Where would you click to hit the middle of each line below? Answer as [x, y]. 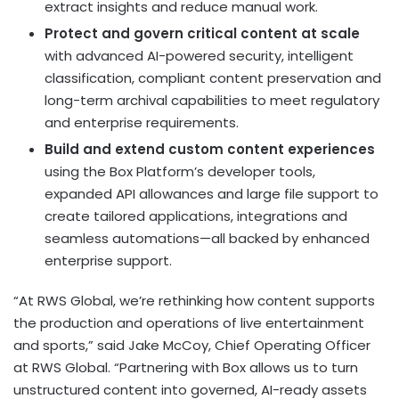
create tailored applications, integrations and [196, 216]
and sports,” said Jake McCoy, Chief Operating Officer [192, 345]
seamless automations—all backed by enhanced [207, 238]
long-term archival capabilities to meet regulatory [212, 100]
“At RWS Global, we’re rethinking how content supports [194, 300]
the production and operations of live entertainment [189, 322]
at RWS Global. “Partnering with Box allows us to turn [186, 367]
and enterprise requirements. [142, 122]
